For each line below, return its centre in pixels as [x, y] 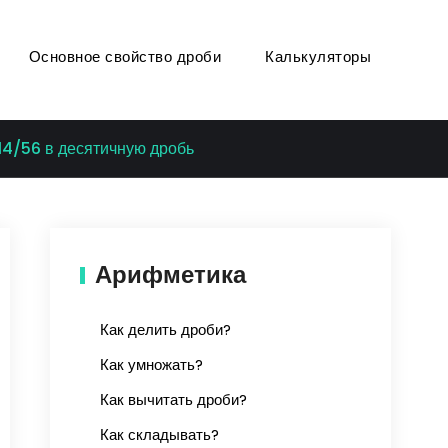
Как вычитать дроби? [173, 400]
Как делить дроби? [165, 330]
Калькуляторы [318, 56]
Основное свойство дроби [124, 56]
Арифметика [170, 275]
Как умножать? [151, 365]
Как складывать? [159, 435]
